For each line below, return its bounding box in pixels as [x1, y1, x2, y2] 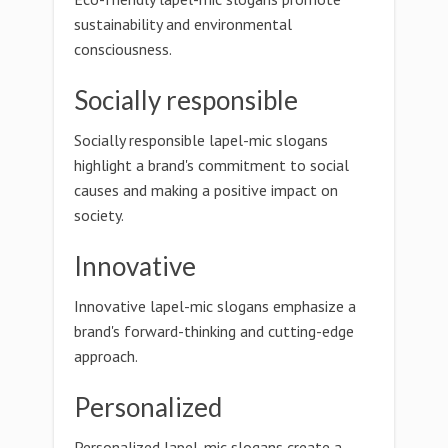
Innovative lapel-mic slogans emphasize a [74, 296, 356, 316]
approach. [74, 346, 138, 366]
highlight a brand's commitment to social [74, 155, 349, 175]
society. [74, 205, 124, 225]
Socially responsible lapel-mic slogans [74, 130, 328, 150]
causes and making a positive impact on [74, 180, 338, 200]
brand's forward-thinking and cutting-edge [74, 321, 354, 341]
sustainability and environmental [74, 14, 292, 34]
